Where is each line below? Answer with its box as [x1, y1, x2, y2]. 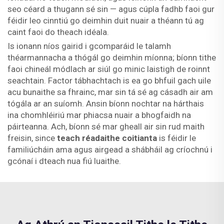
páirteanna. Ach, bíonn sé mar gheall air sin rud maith [7, 121, 204, 131]
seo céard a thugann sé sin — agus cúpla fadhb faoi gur [7, 4, 214, 14]
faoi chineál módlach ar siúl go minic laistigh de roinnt [7, 64, 210, 74]
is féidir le [159, 133, 196, 143]
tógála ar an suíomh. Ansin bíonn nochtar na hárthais [7, 98, 204, 108]
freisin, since [7, 133, 57, 143]
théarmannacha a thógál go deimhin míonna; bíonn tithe [7, 52, 216, 62]
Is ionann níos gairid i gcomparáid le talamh [7, 41, 171, 51]
